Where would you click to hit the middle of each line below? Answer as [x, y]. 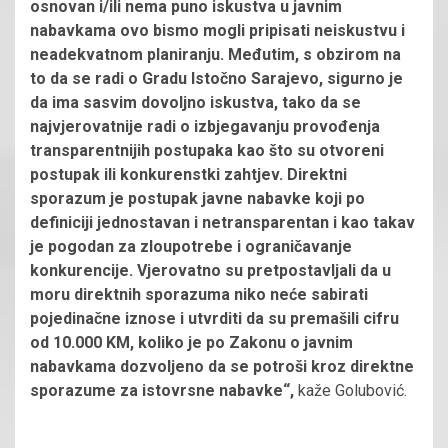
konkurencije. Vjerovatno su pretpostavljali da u [210, 270]
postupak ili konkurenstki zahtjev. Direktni [188, 174]
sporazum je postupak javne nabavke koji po [197, 198]
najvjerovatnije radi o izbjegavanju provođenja [205, 126]
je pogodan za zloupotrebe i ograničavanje [191, 246]
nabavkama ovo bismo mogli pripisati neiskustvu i [217, 30]
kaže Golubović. [354, 390]
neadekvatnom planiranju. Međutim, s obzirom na [215, 54]
